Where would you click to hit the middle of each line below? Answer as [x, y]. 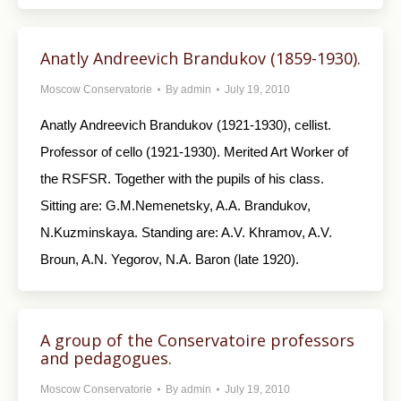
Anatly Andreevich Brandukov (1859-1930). [200, 58]
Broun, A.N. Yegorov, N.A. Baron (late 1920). [170, 259]
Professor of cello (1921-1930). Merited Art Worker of [194, 152]
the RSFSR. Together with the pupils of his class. [182, 179]
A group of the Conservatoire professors [197, 340]
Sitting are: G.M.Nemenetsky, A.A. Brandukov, [175, 205]
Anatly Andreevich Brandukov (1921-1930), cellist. [186, 125]
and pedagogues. [106, 358]
